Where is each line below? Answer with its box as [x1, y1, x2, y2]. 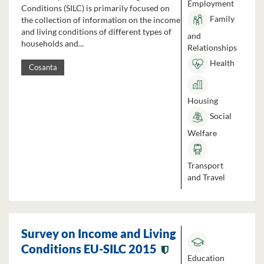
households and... [21, 38, 84, 49]
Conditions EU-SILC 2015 [21, 242, 157, 256]
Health [208, 58, 235, 68]
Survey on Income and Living [21, 226, 176, 240]
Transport [187, 160, 223, 170]
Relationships [187, 42, 237, 52]
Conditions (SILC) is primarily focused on [21, 3, 170, 14]
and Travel [187, 172, 225, 182]
